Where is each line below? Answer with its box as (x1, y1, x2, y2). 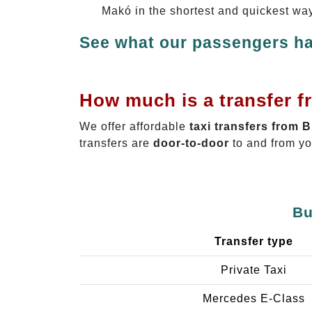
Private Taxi (221, 264, 287, 276)
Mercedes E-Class (203, 292, 305, 305)
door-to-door (153, 137, 229, 150)
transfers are (79, 137, 153, 150)
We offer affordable (79, 120, 189, 133)
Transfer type (214, 235, 293, 248)
